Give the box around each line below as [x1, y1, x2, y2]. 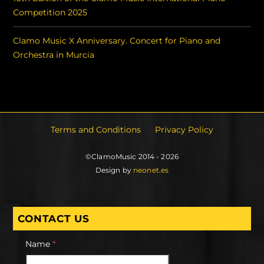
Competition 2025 [13, 7, 88, 18]
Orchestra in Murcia [13, 49, 95, 61]
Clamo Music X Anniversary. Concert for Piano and [13, 35, 221, 47]
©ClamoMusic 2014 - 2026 [85, 152, 179, 161]
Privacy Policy [155, 124, 213, 135]
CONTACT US [18, 212, 90, 225]
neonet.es [133, 166, 169, 175]
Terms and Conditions [51, 124, 141, 135]
